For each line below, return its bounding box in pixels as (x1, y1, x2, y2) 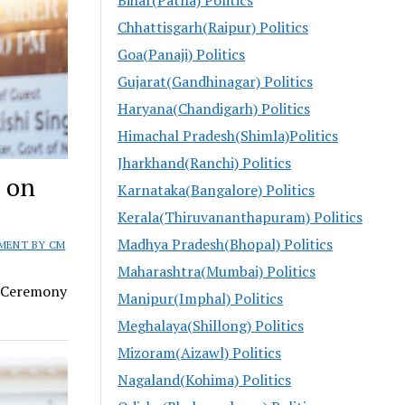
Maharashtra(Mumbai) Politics (118, 260, 316, 281)
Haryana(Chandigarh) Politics (118, 98, 311, 118)
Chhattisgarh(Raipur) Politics (118, 16, 309, 37)
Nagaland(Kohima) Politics (118, 369, 292, 390)
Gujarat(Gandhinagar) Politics (118, 71, 314, 91)
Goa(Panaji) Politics (118, 43, 246, 64)
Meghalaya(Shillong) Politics (118, 315, 305, 335)
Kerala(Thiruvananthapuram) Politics (118, 206, 363, 227)
